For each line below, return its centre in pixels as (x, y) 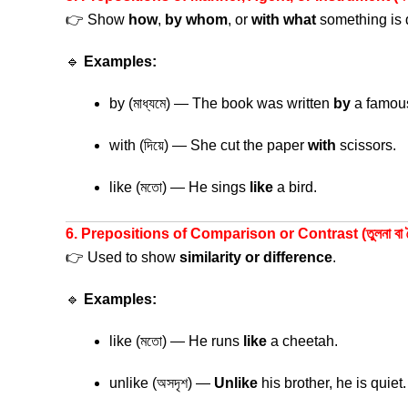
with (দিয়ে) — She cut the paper (209, 145)
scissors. (366, 145)
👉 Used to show (122, 257)
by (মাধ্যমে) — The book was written (221, 103)
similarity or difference (256, 257)
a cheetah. (302, 341)
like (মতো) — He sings (179, 187)
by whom (196, 20)
